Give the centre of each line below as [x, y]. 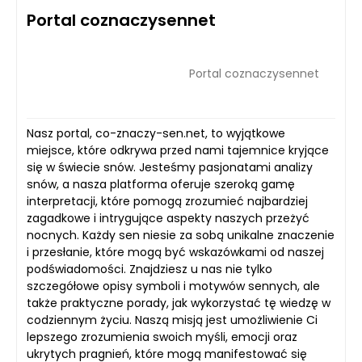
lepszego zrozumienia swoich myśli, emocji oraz [162, 337]
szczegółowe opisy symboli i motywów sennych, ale [173, 286]
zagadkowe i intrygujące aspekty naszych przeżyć [168, 218]
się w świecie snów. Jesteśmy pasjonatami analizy [170, 167]
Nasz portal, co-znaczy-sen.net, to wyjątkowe [156, 133]
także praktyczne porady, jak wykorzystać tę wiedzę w [179, 303]
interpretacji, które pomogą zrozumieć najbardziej [167, 201]
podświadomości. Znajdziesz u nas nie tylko [149, 269]
